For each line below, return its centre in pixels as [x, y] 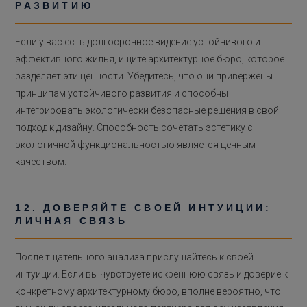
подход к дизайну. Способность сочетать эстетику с [134, 127]
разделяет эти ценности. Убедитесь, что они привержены [144, 76]
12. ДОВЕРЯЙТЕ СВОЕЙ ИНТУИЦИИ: [144, 207]
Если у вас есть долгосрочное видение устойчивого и [138, 41]
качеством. [41, 161]
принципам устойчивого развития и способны [122, 93]
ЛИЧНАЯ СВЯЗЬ [71, 220]
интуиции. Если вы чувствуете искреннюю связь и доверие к [152, 274]
